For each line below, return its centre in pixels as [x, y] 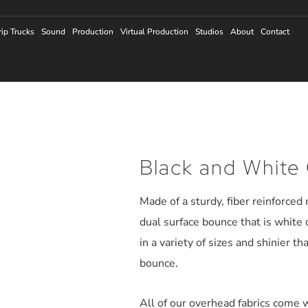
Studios [210, 31]
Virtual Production [155, 31]
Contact [275, 31]
